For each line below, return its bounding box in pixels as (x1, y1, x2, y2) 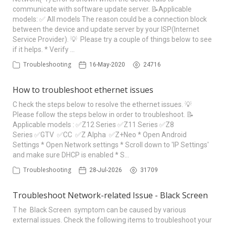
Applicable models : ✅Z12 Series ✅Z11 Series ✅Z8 (13, 121, 174, 129)
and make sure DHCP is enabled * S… (13, 151, 129, 159)
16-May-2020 (89, 61, 125, 68)
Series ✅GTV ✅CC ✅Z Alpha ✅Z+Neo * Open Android (13, 131, 187, 139)
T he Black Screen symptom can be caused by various (13, 206, 186, 214)
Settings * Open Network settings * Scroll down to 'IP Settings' (13, 141, 209, 149)
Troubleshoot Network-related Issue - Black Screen (13, 190, 208, 201)
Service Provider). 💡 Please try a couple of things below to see (13, 35, 212, 43)
